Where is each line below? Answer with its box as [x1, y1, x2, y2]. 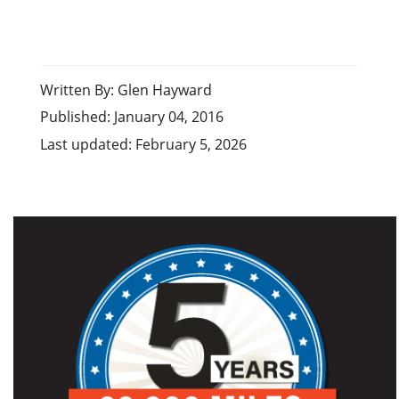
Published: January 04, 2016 [39, 107, 224, 126]
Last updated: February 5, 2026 [39, 134, 247, 154]
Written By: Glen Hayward [39, 80, 212, 100]
